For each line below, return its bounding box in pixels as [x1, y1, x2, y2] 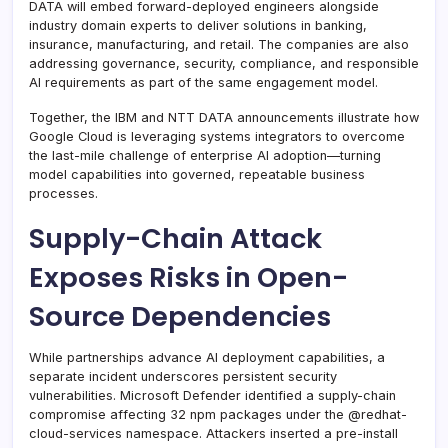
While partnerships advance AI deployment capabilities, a [29, 349, 385, 365]
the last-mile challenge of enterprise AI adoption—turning [29, 147, 381, 163]
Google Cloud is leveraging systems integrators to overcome [29, 128, 405, 144]
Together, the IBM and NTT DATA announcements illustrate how [29, 109, 419, 125]
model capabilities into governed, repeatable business [29, 166, 365, 182]
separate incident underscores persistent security [29, 368, 337, 384]
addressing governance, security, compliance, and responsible [29, 55, 419, 71]
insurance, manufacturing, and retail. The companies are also [29, 36, 409, 52]
